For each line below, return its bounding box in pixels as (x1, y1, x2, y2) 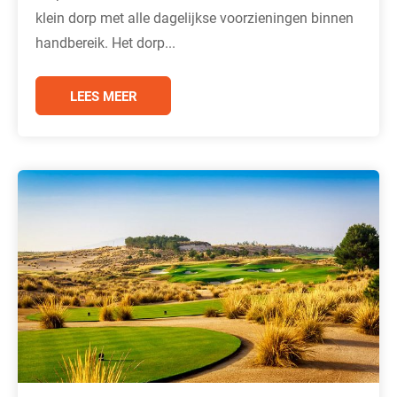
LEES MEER (69, 86, 137, 105)
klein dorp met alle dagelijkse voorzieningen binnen (35, 7, 354, 27)
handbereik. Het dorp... (35, 32, 175, 51)
